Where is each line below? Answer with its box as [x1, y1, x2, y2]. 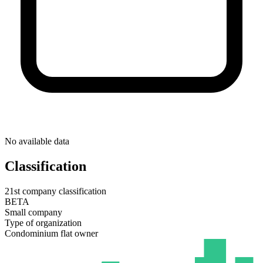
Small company [5, 207, 62, 217]
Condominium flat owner [5, 228, 98, 238]
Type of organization [5, 217, 82, 228]
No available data [5, 136, 69, 146]
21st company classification [5, 186, 106, 196]
